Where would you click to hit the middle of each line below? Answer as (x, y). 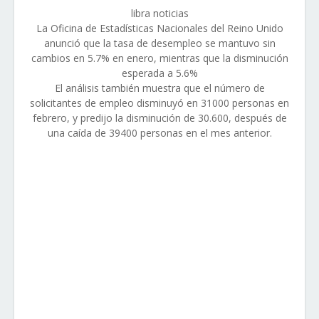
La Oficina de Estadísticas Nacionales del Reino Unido (159, 28)
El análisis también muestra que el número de (159, 88)
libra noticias (159, 13)
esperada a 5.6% (159, 73)
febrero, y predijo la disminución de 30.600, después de (159, 118)
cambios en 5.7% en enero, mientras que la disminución (159, 58)
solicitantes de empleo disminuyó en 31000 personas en (159, 103)
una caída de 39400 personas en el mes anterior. (159, 133)
